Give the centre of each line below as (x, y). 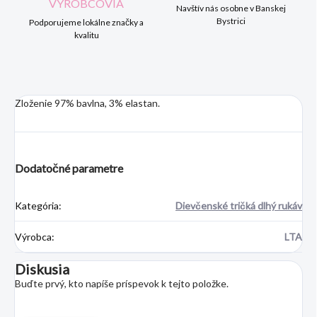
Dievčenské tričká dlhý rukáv (239, 206)
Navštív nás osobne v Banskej (231, 8)
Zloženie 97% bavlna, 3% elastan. (87, 103)
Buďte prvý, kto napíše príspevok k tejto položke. (122, 284)
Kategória (37, 206)
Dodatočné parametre (69, 168)
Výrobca (33, 237)
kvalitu (86, 35)
